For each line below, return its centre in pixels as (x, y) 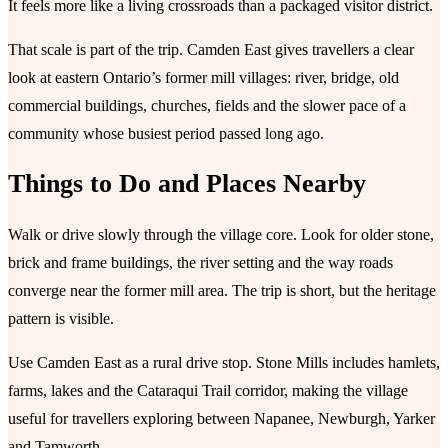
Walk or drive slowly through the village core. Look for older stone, (221, 235)
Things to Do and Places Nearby (187, 184)
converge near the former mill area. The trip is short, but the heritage (222, 291)
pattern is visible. (61, 319)
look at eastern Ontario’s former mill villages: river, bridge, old (203, 77)
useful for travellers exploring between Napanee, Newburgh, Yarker (221, 419)
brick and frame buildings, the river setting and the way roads (200, 263)
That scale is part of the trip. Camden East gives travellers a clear (211, 49)
